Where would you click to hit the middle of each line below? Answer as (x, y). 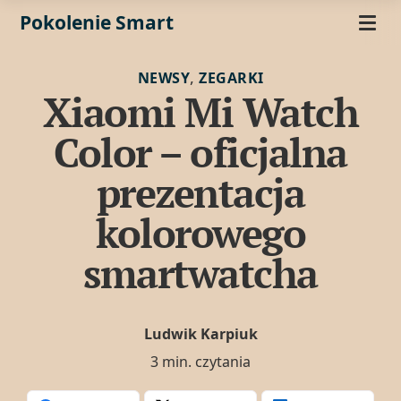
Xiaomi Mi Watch (200, 112)
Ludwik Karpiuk (200, 334)
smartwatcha (200, 273)
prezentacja (200, 192)
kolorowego (200, 233)
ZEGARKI (231, 78)
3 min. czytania (200, 362)
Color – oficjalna (200, 152)
